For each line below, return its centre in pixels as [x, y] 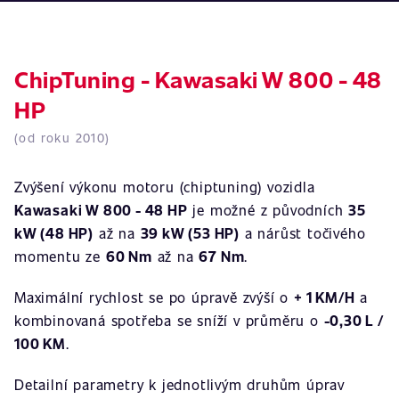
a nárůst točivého [303, 233]
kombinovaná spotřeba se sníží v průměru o [169, 320]
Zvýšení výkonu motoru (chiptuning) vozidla [165, 187]
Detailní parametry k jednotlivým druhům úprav [179, 384]
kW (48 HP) [54, 233]
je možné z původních [268, 210]
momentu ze [60, 256]
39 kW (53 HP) [190, 233]
